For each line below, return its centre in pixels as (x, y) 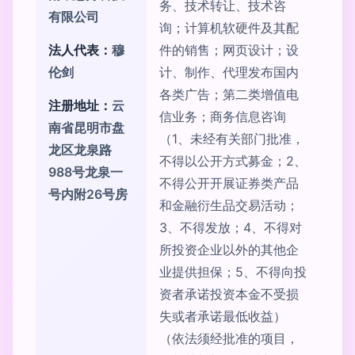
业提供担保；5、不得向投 (233, 272)
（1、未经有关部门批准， (232, 139)
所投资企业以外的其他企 (229, 250)
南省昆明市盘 (86, 128)
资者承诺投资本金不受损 (229, 294)
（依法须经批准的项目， (229, 338)
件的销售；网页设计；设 (229, 50)
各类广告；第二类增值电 (229, 94)
